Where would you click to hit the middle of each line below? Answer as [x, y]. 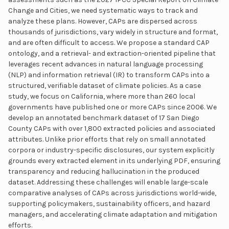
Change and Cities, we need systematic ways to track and [103, 10]
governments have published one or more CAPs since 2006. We [112, 107]
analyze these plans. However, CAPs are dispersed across [103, 21]
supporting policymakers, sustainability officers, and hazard [109, 203]
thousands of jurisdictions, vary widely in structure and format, [113, 32]
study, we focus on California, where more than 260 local [102, 96]
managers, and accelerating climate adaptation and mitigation [113, 214]
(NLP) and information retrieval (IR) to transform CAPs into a [109, 75]
